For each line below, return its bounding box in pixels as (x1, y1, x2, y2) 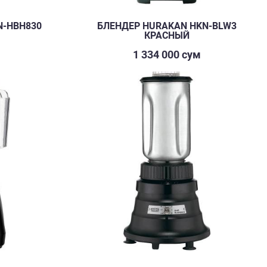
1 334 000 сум (133, 48, 201, 61)
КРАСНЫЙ (144, 30, 190, 41)
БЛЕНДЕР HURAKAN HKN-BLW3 (97, 20, 237, 32)
